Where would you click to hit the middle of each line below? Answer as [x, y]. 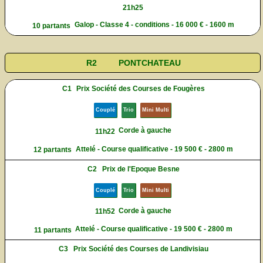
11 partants [53, 230]
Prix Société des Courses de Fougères [141, 89]
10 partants [52, 26]
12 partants [53, 150]
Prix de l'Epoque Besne [141, 169]
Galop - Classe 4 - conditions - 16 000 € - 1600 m [154, 25]
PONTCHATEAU [149, 63]
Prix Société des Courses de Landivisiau [141, 249]
